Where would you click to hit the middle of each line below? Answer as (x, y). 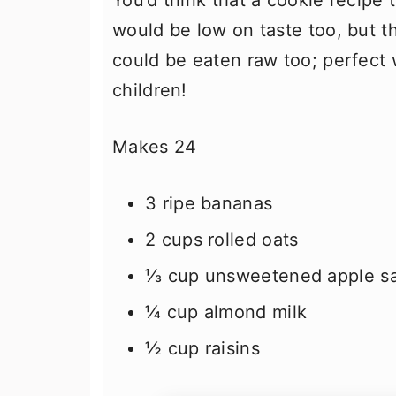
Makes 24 (155, 147)
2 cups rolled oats (222, 240)
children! (150, 90)
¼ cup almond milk (226, 312)
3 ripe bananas (209, 203)
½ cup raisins (202, 348)
